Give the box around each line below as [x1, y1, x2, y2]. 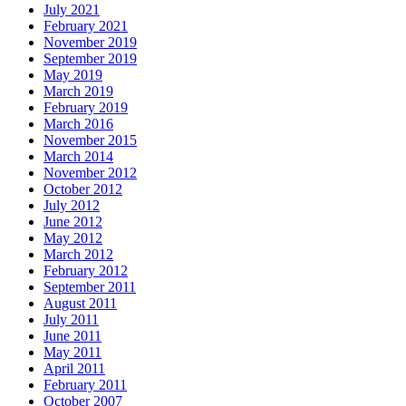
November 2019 [43, 34, 137, 51]
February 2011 [43, 377, 127, 393]
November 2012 [43, 165, 137, 181]
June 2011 [43, 328, 101, 344]
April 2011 [43, 361, 105, 377]
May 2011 [43, 344, 101, 361]
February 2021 [43, 18, 128, 34]
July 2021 [43, 2, 100, 18]
